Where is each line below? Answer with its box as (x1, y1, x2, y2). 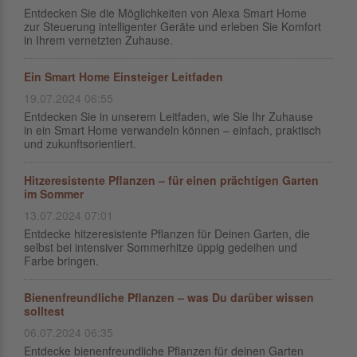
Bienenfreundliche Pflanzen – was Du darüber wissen (24, 289, 314, 305)
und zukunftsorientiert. (24, 135, 136, 151)
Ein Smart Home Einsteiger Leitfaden (24, 69, 223, 84)
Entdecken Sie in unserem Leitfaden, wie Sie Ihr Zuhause (24, 108, 313, 124)
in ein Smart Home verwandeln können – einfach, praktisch (24, 122, 321, 138)
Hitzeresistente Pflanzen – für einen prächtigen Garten (24, 172, 319, 188)
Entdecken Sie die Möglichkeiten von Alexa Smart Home (24, 5, 307, 21)
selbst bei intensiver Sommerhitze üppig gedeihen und (24, 239, 297, 255)
